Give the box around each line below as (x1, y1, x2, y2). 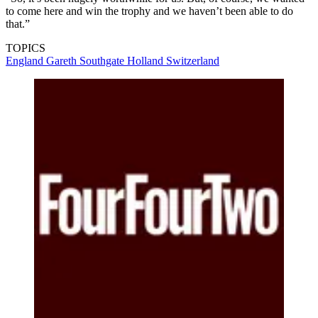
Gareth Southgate (46, 54, 127, 67)
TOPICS (6, 41, 45, 54)
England (6, 54, 46, 67)
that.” (6, 17, 30, 30)
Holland (127, 54, 166, 67)
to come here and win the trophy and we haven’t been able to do (6, 4, 293, 17)
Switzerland (166, 54, 219, 67)
